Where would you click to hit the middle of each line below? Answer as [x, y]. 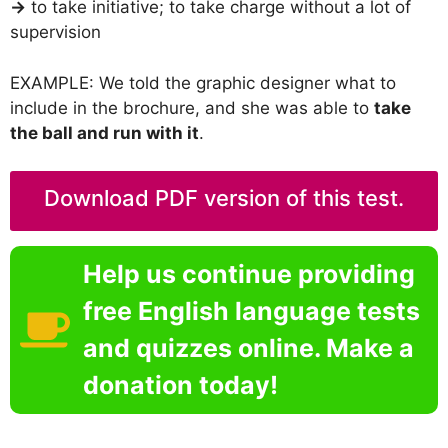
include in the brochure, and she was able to [192, 107]
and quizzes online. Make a [248, 348]
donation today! [180, 385]
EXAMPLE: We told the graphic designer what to [203, 82]
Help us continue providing [248, 274]
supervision [55, 32]
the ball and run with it [104, 132]
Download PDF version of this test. [224, 198]
